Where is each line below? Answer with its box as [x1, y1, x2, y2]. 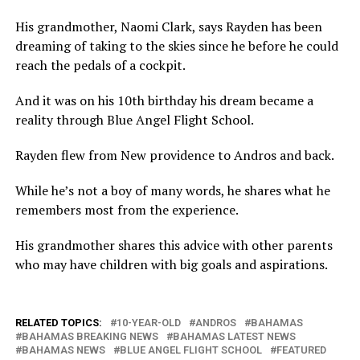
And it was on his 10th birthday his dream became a [14, 91, 313, 109]
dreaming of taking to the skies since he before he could [14, 36, 338, 55]
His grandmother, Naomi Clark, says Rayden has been [14, 17, 322, 35]
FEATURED [276, 343, 326, 356]
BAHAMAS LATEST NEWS [172, 329, 296, 342]
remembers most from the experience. [14, 200, 239, 219]
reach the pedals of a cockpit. [14, 55, 186, 74]
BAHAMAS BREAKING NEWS [21, 329, 158, 342]
